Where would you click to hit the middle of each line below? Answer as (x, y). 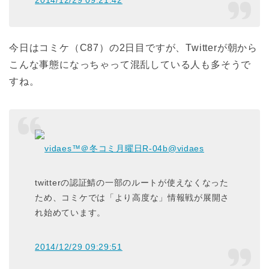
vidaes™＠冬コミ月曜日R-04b (106, 149)
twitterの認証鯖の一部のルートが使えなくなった (132, 183)
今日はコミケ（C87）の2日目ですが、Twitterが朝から (133, 47)
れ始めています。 (70, 213)
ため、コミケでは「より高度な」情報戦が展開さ (132, 198)
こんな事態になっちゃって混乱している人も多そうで (130, 64)
